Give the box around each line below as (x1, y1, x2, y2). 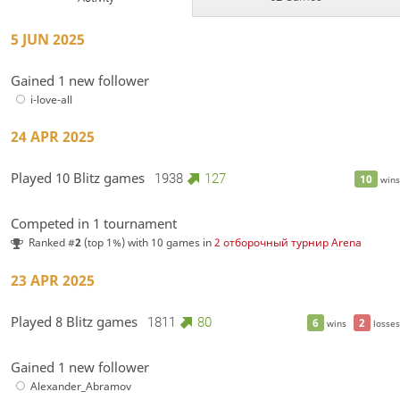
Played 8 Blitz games (11, 312, 138, 330)
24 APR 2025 (11, 126, 96, 146)
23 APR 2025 (11, 270, 96, 290)
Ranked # (29, 235, 76, 251)
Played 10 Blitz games (11, 168, 146, 187)
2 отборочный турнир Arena (214, 235, 362, 251)
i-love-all (30, 91, 73, 107)
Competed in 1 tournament (11, 214, 178, 233)
